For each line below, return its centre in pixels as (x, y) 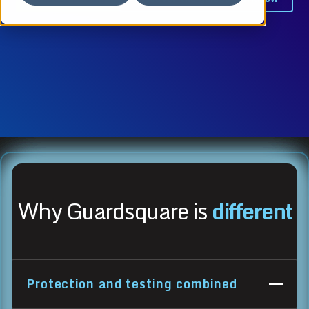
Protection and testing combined (132, 284)
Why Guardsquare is (114, 211)
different (252, 211)
